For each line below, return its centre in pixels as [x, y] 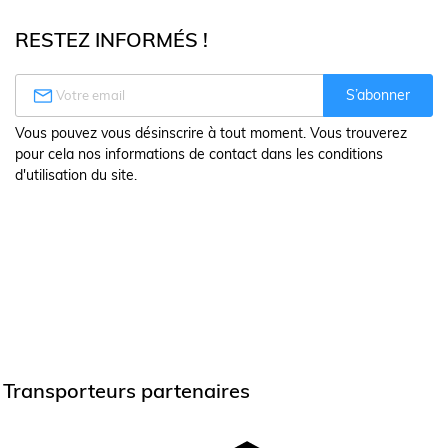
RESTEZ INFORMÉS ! [111, 39]
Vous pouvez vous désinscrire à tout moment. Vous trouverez [211, 133]
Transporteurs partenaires [126, 390]
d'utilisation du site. [76, 175]
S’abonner [378, 95]
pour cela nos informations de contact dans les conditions [199, 154]
